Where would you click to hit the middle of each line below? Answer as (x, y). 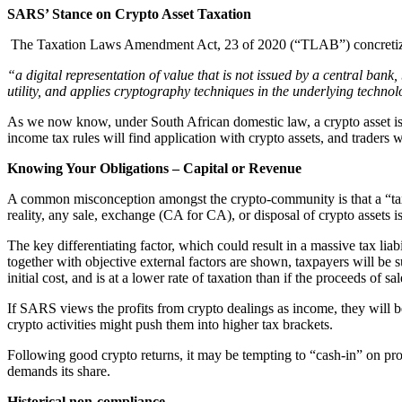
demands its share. (59, 371)
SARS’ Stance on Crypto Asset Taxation (129, 14)
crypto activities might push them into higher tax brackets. (170, 325)
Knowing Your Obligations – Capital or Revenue (154, 169)
